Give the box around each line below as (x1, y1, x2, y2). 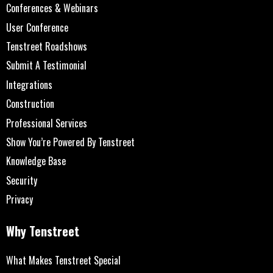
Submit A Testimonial (6, 58, 87, 73)
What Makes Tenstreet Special (6, 253, 121, 268)
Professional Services (6, 115, 87, 130)
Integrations (6, 77, 52, 92)
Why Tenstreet (6, 222, 79, 241)
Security (6, 172, 37, 188)
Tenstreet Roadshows (6, 38, 87, 54)
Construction (6, 96, 54, 112)
